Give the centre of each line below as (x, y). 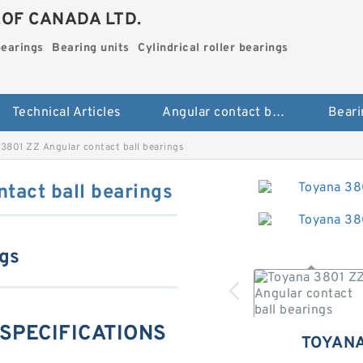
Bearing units (91, 48)
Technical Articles (66, 113)
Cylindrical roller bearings (213, 48)
